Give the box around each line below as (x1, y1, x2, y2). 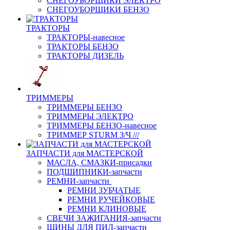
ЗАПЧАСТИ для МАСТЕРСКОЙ (26, 149, 143, 158)
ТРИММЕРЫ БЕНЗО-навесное (47, 121, 157, 130)
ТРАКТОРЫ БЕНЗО (47, 42, 119, 51)
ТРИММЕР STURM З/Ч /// (47, 130, 139, 139)
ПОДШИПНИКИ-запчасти (47, 167, 142, 176)
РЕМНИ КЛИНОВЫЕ (67, 204, 146, 213)
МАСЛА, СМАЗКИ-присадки (47, 158, 152, 167)
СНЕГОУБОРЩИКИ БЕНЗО (47, 5, 149, 14)
